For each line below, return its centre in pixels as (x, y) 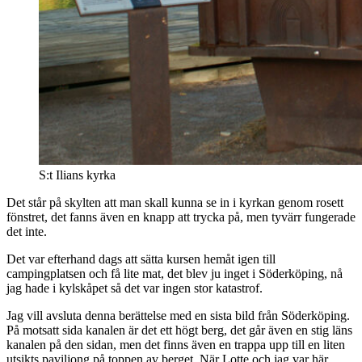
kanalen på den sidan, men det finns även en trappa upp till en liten (176, 344)
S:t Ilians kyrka (77, 175)
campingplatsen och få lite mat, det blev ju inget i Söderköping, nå (175, 273)
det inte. (27, 231)
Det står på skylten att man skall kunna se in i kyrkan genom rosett (175, 202)
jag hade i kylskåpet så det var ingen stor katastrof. (135, 288)
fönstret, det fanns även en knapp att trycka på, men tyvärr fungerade (181, 217)
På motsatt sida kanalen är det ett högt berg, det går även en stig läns (179, 330)
